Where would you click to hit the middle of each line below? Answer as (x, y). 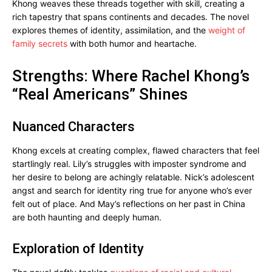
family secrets (40, 43)
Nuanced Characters (73, 127)
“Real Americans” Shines (100, 94)
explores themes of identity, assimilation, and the (110, 30)
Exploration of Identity (78, 249)
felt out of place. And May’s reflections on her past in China (129, 204)
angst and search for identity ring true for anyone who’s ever (132, 190)
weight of (227, 30)
